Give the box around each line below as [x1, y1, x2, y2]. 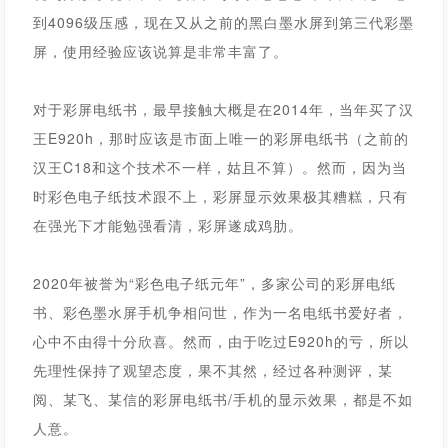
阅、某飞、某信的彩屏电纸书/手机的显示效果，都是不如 [33, 389, 414, 409]
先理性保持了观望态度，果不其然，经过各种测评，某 [33, 360, 394, 380]
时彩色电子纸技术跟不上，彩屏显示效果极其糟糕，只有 [33, 186, 409, 206]
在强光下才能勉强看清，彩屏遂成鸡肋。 [33, 215, 304, 235]
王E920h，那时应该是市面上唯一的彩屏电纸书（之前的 [33, 128, 410, 148]
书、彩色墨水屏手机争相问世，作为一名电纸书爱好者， [33, 302, 409, 322]
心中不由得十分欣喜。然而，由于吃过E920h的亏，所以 [33, 331, 410, 351]
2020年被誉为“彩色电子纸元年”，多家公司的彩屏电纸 [33, 273, 397, 293]
